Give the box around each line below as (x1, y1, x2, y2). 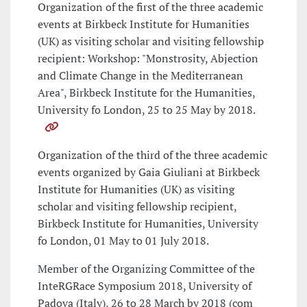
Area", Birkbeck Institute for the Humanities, (38, 85, 255, 101)
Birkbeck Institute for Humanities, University (38, 216, 258, 232)
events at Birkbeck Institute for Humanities (38, 16, 249, 32)
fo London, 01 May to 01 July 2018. (38, 233, 209, 249)
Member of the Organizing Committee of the (38, 261, 255, 277)
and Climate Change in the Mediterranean (38, 68, 243, 84)
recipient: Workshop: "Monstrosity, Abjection (38, 51, 258, 66)
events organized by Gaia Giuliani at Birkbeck (38, 164, 260, 180)
